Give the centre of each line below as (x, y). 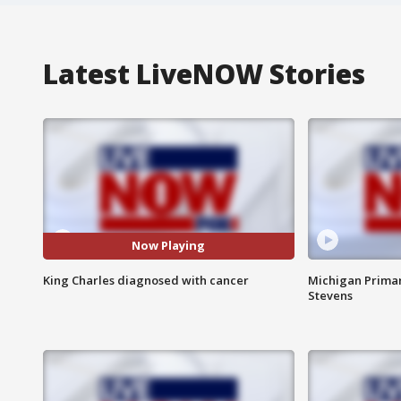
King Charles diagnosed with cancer (146, 280)
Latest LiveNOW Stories (204, 73)
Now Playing (169, 246)
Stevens (330, 295)
